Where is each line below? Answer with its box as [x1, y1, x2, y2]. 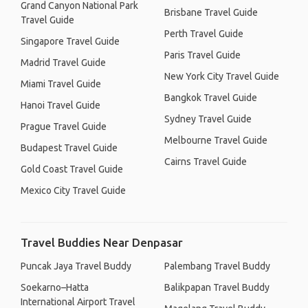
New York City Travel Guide [164, 71, 279, 82]
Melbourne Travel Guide [164, 135, 267, 146]
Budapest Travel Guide [21, 142, 118, 153]
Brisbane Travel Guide [164, 7, 258, 18]
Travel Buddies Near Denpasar [21, 236, 183, 249]
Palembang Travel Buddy [164, 261, 270, 272]
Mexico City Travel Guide [21, 185, 126, 196]
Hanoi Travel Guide [21, 100, 100, 111]
